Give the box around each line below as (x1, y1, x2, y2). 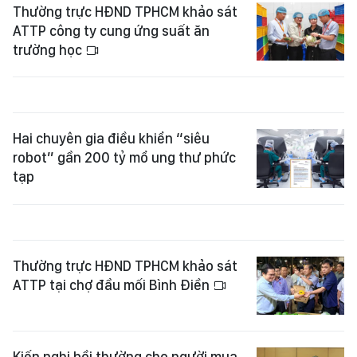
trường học (13, 41, 85, 58)
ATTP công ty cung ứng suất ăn (13, 22, 210, 39)
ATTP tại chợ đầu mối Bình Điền (13, 276, 213, 293)
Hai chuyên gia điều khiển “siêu (13, 130, 210, 147)
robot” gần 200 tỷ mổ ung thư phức (13, 149, 236, 167)
